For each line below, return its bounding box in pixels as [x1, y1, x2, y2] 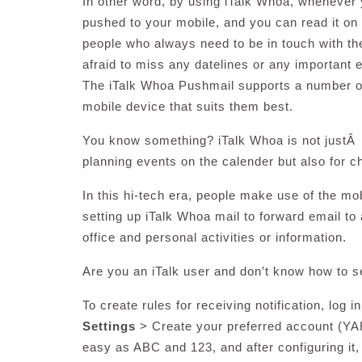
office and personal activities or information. [82, 230, 347, 244]
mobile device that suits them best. [82, 99, 293, 113]
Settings [82, 319, 136, 333]
